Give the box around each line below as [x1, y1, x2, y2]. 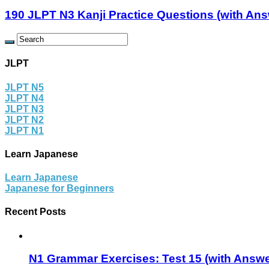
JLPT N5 [5, 82, 44, 92]
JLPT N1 [5, 125, 44, 136]
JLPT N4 [5, 92, 44, 103]
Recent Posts [5, 207, 66, 217]
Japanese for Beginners [5, 183, 114, 194]
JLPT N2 [5, 114, 44, 125]
